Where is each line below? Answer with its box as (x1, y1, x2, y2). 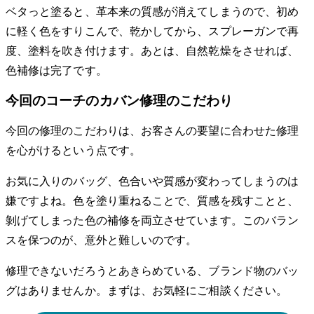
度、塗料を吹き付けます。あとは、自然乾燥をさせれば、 (6, 44, 299, 57)
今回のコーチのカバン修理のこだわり (6, 93, 233, 109)
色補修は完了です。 (6, 64, 107, 76)
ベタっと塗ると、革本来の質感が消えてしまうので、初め (6, 5, 299, 18)
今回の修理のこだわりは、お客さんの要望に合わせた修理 (6, 125, 299, 137)
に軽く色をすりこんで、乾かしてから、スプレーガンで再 (6, 25, 299, 37)
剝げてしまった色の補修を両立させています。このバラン (6, 214, 299, 227)
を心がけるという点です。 (6, 144, 141, 157)
